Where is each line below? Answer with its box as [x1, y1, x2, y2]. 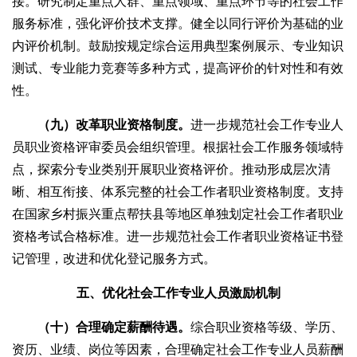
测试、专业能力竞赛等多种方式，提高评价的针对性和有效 [12, 61, 343, 76]
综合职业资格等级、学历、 [190, 320, 343, 335]
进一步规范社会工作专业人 [190, 118, 343, 132]
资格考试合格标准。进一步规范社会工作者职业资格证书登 [12, 229, 343, 244]
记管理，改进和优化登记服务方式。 [12, 252, 216, 266]
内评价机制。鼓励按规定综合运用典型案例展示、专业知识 [12, 39, 343, 53]
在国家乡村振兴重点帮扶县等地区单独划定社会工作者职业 [12, 207, 343, 222]
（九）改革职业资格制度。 [37, 118, 190, 132]
